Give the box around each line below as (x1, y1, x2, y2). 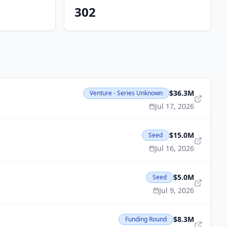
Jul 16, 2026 (155, 143, 194, 153)
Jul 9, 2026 (159, 185, 194, 195)
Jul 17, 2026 (155, 101, 194, 111)
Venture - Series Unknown (90, 89, 163, 97)
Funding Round (125, 215, 167, 223)
